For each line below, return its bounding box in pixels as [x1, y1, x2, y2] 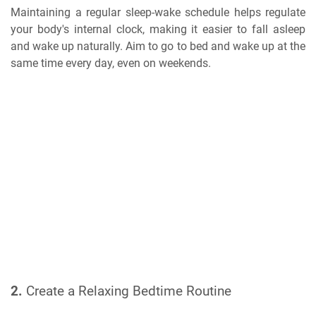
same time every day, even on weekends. [11, 56, 211, 70]
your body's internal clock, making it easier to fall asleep [11, 23, 305, 36]
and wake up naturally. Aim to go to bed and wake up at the [11, 39, 305, 53]
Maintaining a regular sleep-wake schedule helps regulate [11, 6, 305, 19]
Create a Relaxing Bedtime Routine [26, 283, 231, 299]
